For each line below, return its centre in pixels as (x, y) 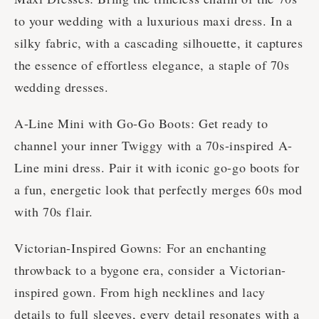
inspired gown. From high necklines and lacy (140, 292)
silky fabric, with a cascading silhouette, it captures (159, 43)
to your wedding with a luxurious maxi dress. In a (153, 21)
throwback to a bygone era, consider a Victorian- (150, 270)
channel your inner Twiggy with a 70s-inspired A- (153, 146)
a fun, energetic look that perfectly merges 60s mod (158, 190)
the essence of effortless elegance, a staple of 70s (152, 65)
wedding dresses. (62, 87)
